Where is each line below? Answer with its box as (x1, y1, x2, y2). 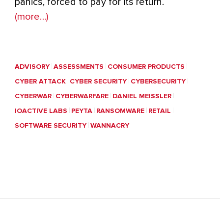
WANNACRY (90, 122, 129, 129)
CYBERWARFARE (55, 93, 109, 100)
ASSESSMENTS (54, 63, 104, 70)
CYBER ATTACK (15, 78, 66, 85)
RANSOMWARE (96, 108, 144, 114)
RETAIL (148, 108, 171, 114)
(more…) (15, 12, 48, 22)
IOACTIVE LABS (15, 108, 67, 114)
